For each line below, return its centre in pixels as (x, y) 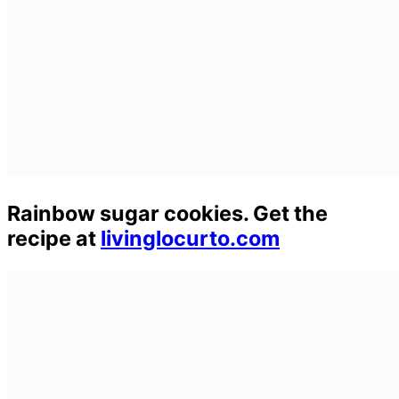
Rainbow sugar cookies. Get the (167, 213)
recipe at (54, 238)
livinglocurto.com (190, 238)
